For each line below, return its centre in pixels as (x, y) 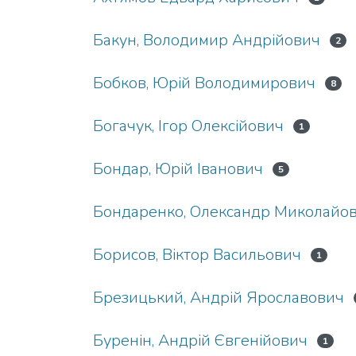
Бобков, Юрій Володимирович (204, 83)
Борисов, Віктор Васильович (197, 255)
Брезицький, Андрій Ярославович (219, 298)
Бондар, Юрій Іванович (178, 169)
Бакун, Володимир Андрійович (207, 40)
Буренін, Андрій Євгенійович (200, 341)
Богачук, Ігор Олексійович (188, 126)
